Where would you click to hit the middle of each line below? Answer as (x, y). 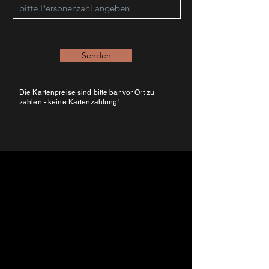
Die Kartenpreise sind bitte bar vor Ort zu (87, 92)
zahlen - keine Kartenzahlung (68, 102)
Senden (96, 55)
